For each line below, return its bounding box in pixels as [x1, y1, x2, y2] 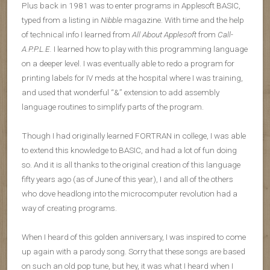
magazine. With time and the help [122, 15, 244, 25]
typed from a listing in [22, 15, 101, 25]
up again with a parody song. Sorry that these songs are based [22, 246, 245, 256]
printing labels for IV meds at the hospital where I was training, [22, 73, 243, 83]
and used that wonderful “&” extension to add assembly [22, 87, 219, 97]
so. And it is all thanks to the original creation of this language [22, 160, 240, 169]
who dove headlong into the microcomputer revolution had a [22, 189, 237, 198]
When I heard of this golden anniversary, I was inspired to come [22, 232, 246, 242]
